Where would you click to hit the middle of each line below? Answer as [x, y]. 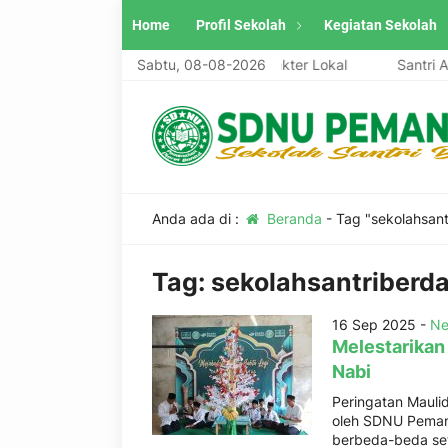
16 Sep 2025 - [381, 324]
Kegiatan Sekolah [380, 25]
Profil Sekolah [241, 25]
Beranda [292, 218]
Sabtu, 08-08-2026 [201, 64]
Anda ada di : [197, 218]
